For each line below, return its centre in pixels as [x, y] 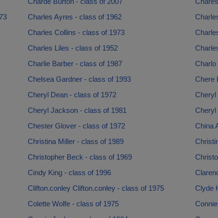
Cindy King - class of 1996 [69, 173]
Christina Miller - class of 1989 [75, 141]
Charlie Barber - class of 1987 [75, 64]
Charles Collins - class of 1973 [76, 32]
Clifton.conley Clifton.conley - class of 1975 [96, 188]
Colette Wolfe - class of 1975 [73, 204]
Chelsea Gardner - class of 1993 [79, 79]
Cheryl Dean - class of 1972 [72, 95]
